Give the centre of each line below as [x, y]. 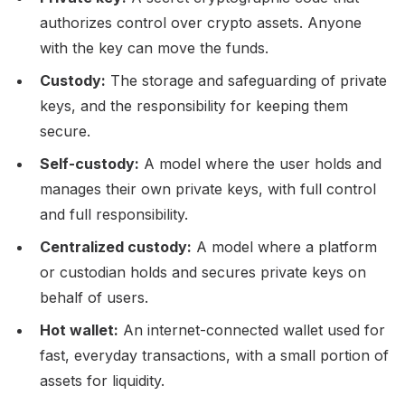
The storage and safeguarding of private [246, 80]
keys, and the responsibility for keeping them [194, 105]
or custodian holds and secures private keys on [203, 272]
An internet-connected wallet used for [252, 330]
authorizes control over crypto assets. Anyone [201, 22]
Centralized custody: [116, 246]
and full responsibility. [114, 214]
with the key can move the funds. [154, 47]
